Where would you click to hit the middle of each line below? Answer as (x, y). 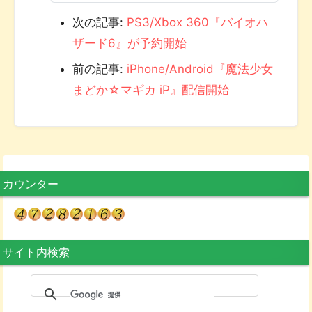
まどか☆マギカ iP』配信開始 (150, 90)
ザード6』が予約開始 (129, 44)
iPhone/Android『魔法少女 (200, 69)
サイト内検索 (36, 252)
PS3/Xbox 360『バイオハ (197, 23)
